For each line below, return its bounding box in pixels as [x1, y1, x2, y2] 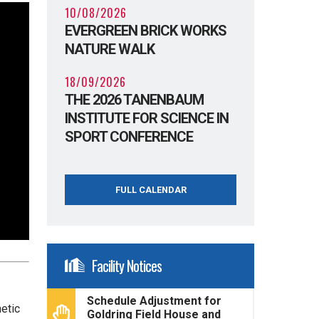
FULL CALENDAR [115, 184, 187, 195]
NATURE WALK [65, 40, 155, 58]
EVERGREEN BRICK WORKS [65, 21, 227, 39]
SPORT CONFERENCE [65, 127, 194, 145]
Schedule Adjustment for [87, 293, 222, 308]
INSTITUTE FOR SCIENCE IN [65, 109, 229, 127]
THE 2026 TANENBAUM [65, 90, 204, 108]
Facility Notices [92, 254, 162, 276]
